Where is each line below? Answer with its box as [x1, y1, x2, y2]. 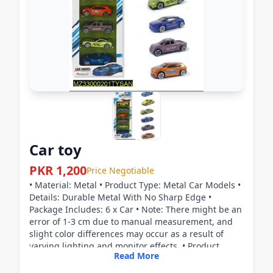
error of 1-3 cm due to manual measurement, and [29, 216, 233, 227]
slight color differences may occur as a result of [29, 228, 224, 239]
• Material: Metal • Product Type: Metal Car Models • [29, 179, 241, 191]
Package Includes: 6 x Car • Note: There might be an [29, 204, 242, 215]
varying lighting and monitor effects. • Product [29, 240, 219, 252]
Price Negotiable [87, 165, 154, 176]
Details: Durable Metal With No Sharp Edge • [29, 191, 211, 203]
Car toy [29, 140, 82, 160]
